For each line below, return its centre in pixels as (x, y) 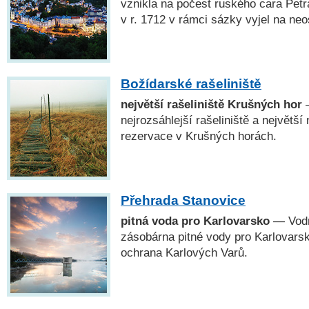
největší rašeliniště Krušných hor (211, 104)
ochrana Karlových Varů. (184, 252)
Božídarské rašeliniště (191, 83)
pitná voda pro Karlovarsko (195, 220)
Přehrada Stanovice (183, 200)
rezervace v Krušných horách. (199, 136)
